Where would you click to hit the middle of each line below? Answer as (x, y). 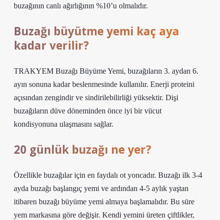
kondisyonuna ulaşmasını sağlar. (64, 124)
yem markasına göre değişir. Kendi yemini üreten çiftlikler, (104, 215)
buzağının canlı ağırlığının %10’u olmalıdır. (81, 6)
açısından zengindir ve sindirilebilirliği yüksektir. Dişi (96, 97)
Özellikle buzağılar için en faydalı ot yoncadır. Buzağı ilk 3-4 (108, 175)
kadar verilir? (51, 45)
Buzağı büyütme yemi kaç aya (96, 31)
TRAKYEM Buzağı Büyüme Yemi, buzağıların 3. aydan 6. (106, 71)
